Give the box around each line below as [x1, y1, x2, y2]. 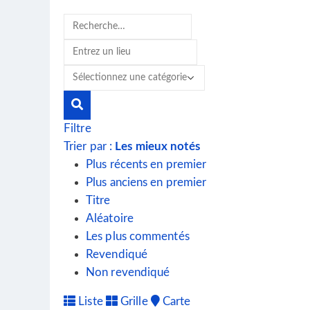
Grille [117, 295, 148, 307]
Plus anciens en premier [86, 176, 207, 188]
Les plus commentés [86, 230, 190, 242]
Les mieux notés [115, 140, 200, 152]
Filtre [64, 122, 91, 134]
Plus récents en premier [86, 158, 207, 170]
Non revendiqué [86, 266, 170, 278]
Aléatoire [86, 212, 134, 224]
